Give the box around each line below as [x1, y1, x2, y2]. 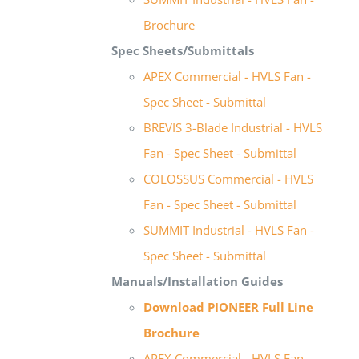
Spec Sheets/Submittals [111, 42, 255, 58]
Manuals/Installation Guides [111, 272, 284, 289]
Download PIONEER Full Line [143, 298, 314, 315]
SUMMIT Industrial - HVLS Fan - [143, 221, 315, 238]
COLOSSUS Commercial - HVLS [143, 170, 314, 187]
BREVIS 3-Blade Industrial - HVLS [143, 119, 323, 135]
